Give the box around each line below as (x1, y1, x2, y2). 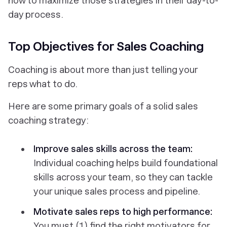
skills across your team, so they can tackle (33, 172, 213, 183)
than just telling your (109, 64, 198, 75)
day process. (8, 9, 63, 20)
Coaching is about (8, 64, 87, 75)
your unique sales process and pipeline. (33, 186, 200, 197)
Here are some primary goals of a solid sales (8, 101, 198, 112)
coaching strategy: (8, 115, 89, 126)
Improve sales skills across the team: (33, 143, 193, 155)
